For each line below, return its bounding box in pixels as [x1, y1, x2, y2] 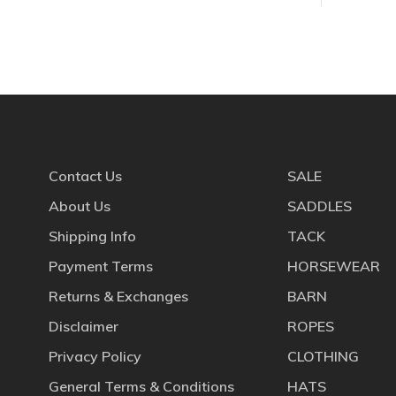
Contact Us [49, 166, 122, 185]
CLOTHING [287, 346, 359, 365]
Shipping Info [49, 226, 136, 245]
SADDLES [287, 196, 352, 215]
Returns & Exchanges [49, 286, 188, 305]
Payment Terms [49, 256, 153, 275]
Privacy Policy [49, 346, 141, 365]
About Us [49, 196, 110, 215]
